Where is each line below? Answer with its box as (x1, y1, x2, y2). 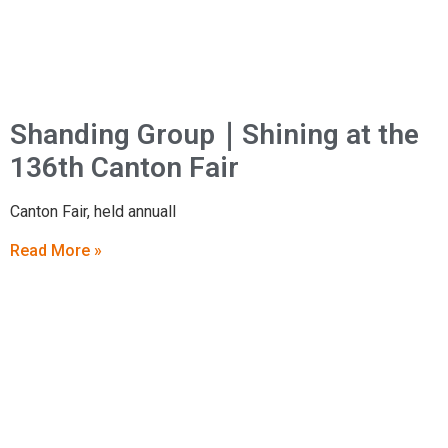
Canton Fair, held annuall (10, 201, 176, 221)
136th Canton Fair (10, 150, 239, 184)
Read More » (10, 240, 102, 260)
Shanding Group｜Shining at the (10, 117, 419, 151)
